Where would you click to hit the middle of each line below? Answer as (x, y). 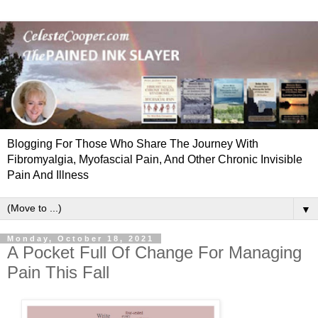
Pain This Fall (58, 273)
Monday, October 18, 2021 (81, 239)
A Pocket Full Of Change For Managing (154, 253)
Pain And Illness (48, 175)
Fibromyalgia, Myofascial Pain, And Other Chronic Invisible (155, 160)
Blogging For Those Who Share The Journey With (133, 144)
